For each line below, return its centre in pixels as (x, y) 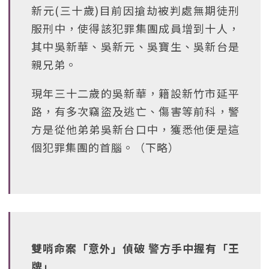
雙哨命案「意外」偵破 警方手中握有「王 (135, 248)
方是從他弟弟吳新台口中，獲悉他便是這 (135, 129)
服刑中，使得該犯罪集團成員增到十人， (135, 28)
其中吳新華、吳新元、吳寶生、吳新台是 (135, 46)
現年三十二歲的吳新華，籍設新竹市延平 (135, 93)
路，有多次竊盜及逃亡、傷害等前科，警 (135, 111)
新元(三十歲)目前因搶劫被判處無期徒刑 (135, 10)
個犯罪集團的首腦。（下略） (105, 147)
